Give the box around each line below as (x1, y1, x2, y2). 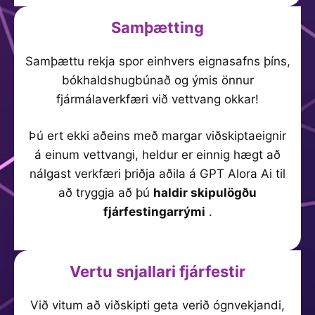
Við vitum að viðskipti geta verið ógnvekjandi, (30, 297, 285, 312)
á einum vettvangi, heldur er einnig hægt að (34, 148, 281, 162)
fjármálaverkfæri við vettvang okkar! (56, 91, 259, 106)
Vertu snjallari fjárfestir (70, 262, 245, 281)
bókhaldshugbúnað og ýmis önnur (61, 72, 254, 87)
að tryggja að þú (58, 186, 153, 200)
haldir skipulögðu (153, 186, 257, 200)
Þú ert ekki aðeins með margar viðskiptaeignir (29, 129, 286, 143)
